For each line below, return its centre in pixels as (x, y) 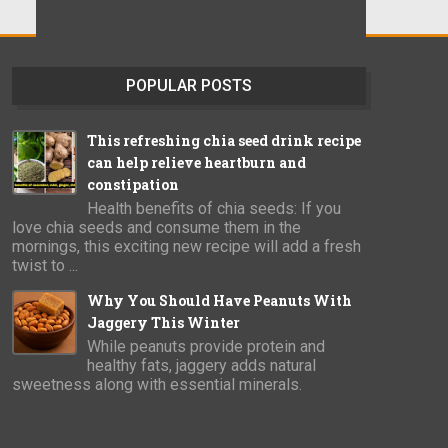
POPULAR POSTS (189, 85)
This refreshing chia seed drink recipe (224, 140)
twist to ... (45, 265)
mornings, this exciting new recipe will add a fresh (186, 246)
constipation (133, 184)
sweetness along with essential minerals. (157, 384)
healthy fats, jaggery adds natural (201, 365)
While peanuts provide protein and (206, 346)
